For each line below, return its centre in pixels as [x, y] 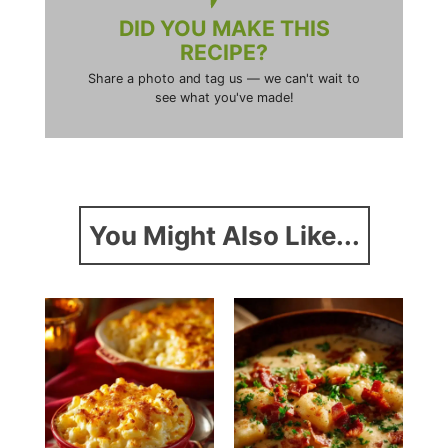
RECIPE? [224, 52]
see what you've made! [224, 98]
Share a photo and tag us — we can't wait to [224, 79]
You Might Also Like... [224, 235]
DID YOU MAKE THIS [224, 28]
